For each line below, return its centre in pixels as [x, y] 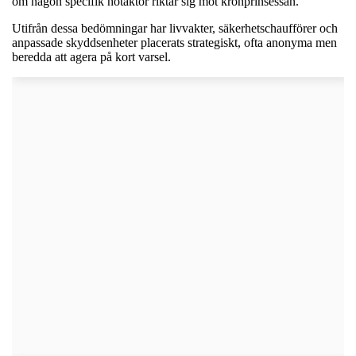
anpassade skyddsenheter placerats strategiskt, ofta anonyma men [174, 42]
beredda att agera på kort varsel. [91, 56]
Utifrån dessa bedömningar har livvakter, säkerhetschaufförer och [175, 28]
